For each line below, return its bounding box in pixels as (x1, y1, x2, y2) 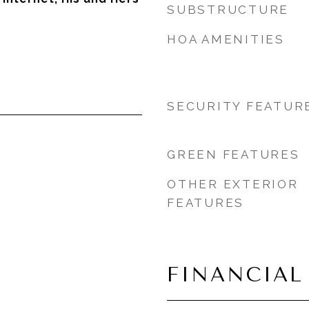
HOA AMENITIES (167, 32, 285, 46)
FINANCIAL (167, 263, 303, 286)
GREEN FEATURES (167, 148, 300, 161)
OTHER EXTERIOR (167, 177, 299, 191)
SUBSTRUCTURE (167, 3, 289, 17)
